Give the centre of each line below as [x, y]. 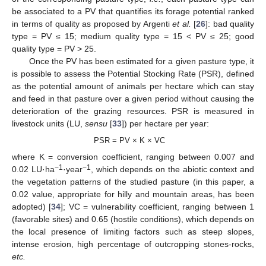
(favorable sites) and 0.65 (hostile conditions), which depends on [133, 219]
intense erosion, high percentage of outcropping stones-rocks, [133, 244]
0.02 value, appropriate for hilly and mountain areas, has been [133, 194]
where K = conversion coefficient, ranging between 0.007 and [133, 156]
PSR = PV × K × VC [130, 140]
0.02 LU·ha [33, 169]
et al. [182, 23]
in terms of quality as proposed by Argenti [92, 23]
